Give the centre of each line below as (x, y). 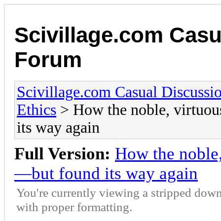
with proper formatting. (74, 206)
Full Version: (62, 153)
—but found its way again (106, 173)
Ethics (37, 110)
